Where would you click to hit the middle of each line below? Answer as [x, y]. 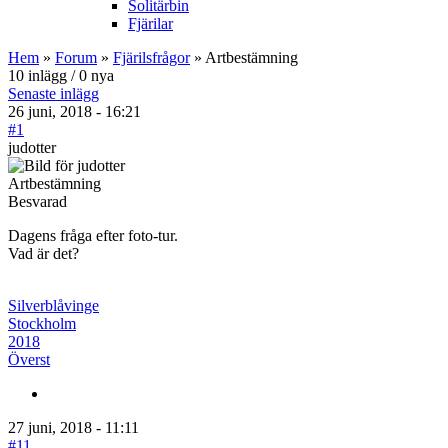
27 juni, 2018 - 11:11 [73, 427]
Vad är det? [43, 253]
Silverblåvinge [53, 305]
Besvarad [37, 201]
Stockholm [42, 323]
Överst [29, 359]
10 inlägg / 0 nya [61, 75]
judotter [32, 147]
